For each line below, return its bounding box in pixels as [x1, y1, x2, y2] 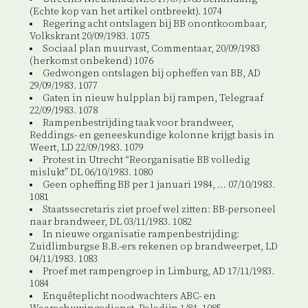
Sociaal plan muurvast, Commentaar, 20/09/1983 [42, 43, 260, 56]
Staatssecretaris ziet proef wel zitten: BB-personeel [42, 203, 276, 217]
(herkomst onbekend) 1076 [29, 55, 153, 68]
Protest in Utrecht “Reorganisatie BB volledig [42, 154, 250, 167]
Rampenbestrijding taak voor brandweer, [42, 117, 234, 130]
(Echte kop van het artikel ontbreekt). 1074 [29, 5, 222, 19]
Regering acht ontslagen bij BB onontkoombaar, [42, 18, 267, 31]
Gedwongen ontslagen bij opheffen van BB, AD [42, 67, 261, 80]
